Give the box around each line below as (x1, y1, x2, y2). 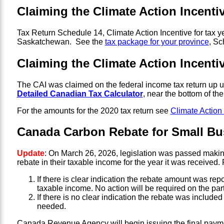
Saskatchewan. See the (16, 37, 105, 46)
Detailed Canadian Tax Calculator (16, 89, 143, 98)
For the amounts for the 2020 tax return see (16, 106, 170, 115)
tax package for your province (104, 37, 209, 46)
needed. (36, 202, 66, 211)
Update (16, 149, 44, 158)
